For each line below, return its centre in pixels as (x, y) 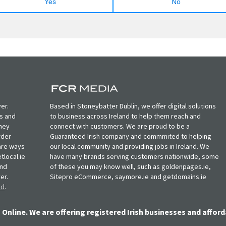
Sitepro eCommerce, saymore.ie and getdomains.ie (128, 176)
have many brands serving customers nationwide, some (135, 156)
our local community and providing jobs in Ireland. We (130, 146)
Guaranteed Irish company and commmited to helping (131, 136)
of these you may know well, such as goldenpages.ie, (131, 166)
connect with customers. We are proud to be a (120, 126)
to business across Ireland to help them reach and (126, 116)
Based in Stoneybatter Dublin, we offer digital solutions (133, 106)
